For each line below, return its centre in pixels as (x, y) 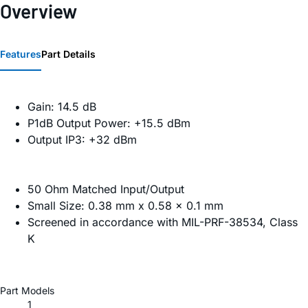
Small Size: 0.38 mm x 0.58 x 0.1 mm (125, 206)
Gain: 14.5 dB (62, 107)
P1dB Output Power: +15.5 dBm (109, 123)
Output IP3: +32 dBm (82, 140)
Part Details (68, 54)
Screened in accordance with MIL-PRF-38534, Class (163, 222)
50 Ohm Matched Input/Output (106, 189)
